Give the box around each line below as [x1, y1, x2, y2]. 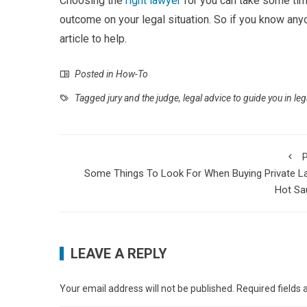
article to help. [60, 32, 130, 45]
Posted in [73, 69, 116, 79]
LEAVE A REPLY [71, 245, 167, 262]
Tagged [73, 93, 108, 103]
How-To [116, 69, 148, 79]
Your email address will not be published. [60, 283, 234, 294]
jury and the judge [108, 93, 179, 103]
